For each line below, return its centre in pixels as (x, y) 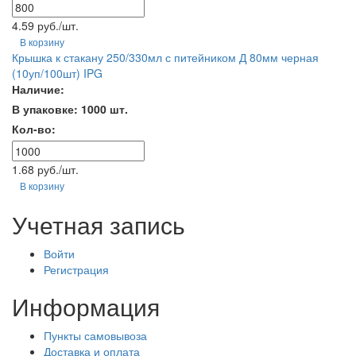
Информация (86, 306)
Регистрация (76, 269)
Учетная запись (99, 224)
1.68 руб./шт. (45, 169)
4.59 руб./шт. (45, 25)
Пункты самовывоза (95, 335)
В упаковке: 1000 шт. (70, 109)
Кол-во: (34, 129)
